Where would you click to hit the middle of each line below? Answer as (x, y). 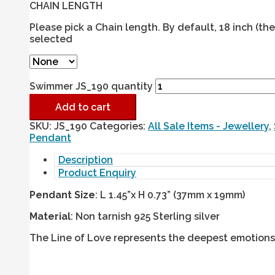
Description (86, 160)
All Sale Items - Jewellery (208, 126)
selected (51, 39)
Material (50, 217)
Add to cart (83, 107)
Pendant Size (62, 195)
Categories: (119, 126)
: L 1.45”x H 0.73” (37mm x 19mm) (170, 195)
